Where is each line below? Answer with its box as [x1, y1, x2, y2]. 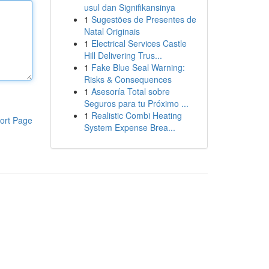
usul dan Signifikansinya [83, 1, 175, 13]
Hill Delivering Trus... [83, 49, 162, 61]
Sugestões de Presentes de [91, 13, 196, 25]
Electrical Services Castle [91, 37, 187, 49]
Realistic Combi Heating [91, 109, 182, 121]
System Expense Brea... [83, 121, 175, 133]
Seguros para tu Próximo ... [83, 97, 189, 109]
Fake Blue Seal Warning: [91, 61, 185, 73]
